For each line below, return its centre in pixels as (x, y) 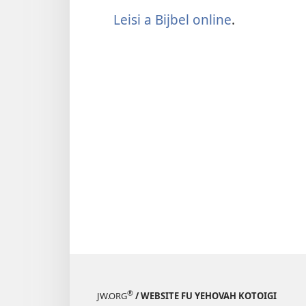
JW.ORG (112, 296)
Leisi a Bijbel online (172, 20)
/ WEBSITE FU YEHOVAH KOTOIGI (205, 296)
